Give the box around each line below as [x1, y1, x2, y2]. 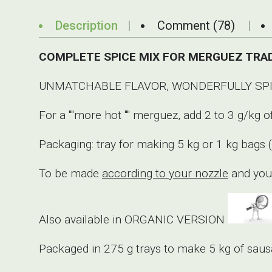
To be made [39, 166, 102, 180]
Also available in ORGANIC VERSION [39, 212, 228, 226]
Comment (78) [157, 18, 238, 33]
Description [55, 18, 118, 33]
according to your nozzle [102, 166, 228, 180]
